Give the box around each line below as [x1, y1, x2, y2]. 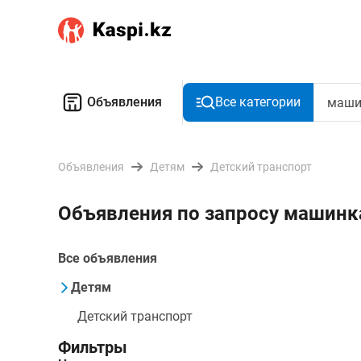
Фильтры [58, 338, 127, 357]
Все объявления [58, 251, 157, 266]
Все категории [215, 94, 301, 110]
